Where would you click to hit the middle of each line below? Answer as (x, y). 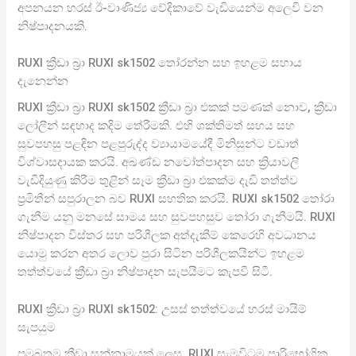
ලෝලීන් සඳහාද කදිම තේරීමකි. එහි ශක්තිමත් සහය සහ (157, 126)
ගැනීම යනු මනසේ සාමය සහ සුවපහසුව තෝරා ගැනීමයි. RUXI (177, 217)
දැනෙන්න (43, 81)
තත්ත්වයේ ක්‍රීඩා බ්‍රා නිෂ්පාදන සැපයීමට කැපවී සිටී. (145, 272)
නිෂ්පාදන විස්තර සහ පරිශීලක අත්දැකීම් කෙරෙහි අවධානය (167, 236)
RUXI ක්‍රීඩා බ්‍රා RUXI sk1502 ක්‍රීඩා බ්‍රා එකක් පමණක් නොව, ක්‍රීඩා (178, 108)
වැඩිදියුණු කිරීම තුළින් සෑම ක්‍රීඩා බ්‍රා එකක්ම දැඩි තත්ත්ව (158, 181)
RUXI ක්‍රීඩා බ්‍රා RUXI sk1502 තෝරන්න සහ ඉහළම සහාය (160, 62)
